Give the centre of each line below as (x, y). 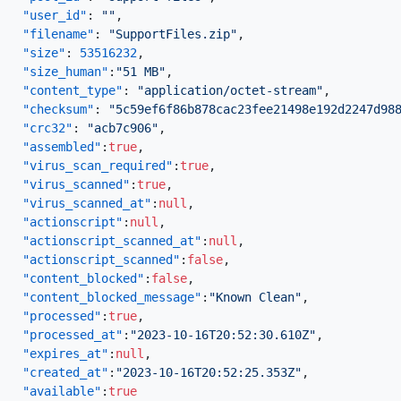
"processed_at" (73, 335)
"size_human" (65, 72)
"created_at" (65, 372)
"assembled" (62, 147)
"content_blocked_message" (112, 297)
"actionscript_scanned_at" (112, 241)
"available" (62, 391)
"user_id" (55, 15)
